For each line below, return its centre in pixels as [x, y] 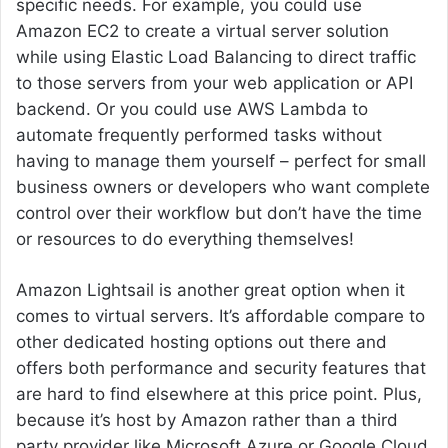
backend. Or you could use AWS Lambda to [192, 109]
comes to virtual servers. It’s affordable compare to [220, 316]
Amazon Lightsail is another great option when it [210, 290]
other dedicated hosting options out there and [201, 342]
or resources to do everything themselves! [185, 239]
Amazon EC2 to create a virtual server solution [202, 31]
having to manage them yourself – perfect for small [221, 161]
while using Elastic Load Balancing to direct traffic [216, 57]
